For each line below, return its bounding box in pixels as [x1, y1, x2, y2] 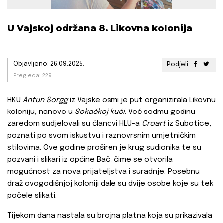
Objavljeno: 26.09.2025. [13, 61, 84, 68]
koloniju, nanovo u [7, 108, 75, 116]
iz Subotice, [166, 120, 211, 128]
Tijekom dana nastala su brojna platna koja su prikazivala [7, 212, 212, 220]
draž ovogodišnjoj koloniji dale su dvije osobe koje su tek [7, 180, 213, 188]
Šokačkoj [75, 108, 108, 116]
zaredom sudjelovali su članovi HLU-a [7, 120, 142, 128]
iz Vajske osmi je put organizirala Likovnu [68, 96, 216, 105]
